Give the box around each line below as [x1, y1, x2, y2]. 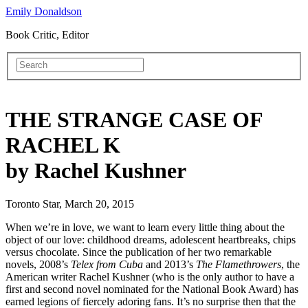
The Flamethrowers [196, 258, 281, 271]
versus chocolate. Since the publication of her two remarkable [5, 246, 272, 258]
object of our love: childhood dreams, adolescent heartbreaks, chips [5, 234, 296, 246]
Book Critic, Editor [5, 29, 89, 41]
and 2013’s [146, 258, 196, 271]
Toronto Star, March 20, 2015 [5, 198, 134, 210]
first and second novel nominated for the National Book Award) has [5, 283, 298, 296]
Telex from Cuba [71, 258, 146, 271]
